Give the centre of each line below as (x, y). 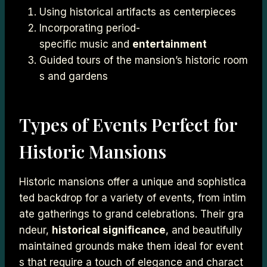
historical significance (109, 230)
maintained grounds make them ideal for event (131, 246)
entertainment (170, 44)
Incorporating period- (90, 28)
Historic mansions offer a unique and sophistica (133, 181)
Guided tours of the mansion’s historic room (144, 60)
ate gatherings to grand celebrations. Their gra (131, 214)
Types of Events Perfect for (130, 124)
